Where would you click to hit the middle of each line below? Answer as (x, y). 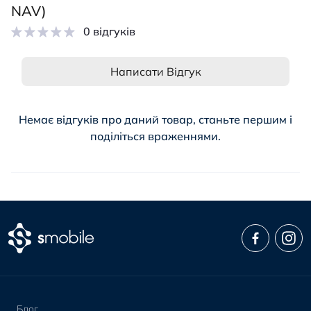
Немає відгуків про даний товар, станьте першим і (155, 119)
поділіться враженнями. (155, 136)
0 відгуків (109, 31)
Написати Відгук (155, 72)
